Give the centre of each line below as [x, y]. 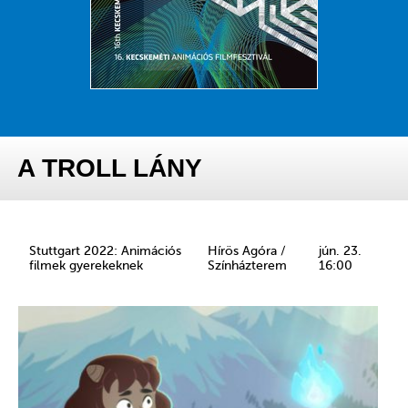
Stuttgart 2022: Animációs [105, 251]
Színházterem [247, 266]
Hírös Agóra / [247, 251]
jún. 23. [340, 251]
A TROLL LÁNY [110, 168]
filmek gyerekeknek [86, 266]
